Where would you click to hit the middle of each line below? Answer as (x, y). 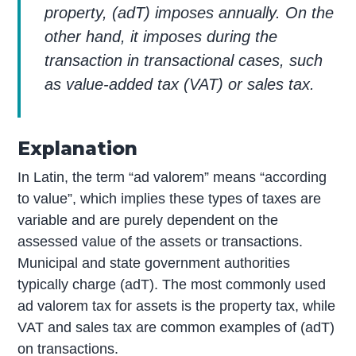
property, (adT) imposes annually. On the (190, 12)
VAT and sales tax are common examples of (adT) (176, 328)
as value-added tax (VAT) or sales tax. (180, 84)
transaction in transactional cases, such (184, 60)
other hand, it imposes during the (161, 36)
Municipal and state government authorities (154, 263)
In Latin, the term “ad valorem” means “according (172, 178)
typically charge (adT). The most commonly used (172, 285)
